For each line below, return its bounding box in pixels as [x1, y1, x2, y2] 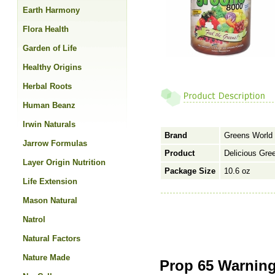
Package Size [165, 166, 215, 176]
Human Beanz [23, 101, 76, 110]
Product [165, 149, 195, 158]
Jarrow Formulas [23, 139, 87, 148]
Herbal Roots [23, 82, 72, 91]
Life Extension [23, 177, 77, 186]
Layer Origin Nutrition [23, 158, 106, 167]
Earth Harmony [23, 6, 80, 15]
